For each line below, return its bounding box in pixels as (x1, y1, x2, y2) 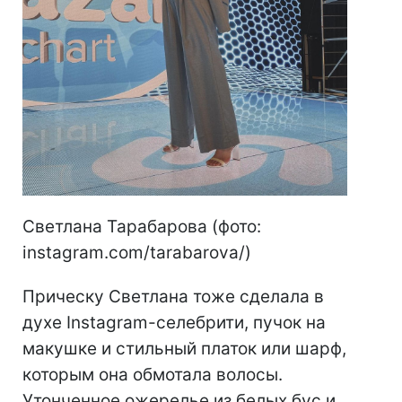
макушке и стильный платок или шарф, (22, 338, 346, 359)
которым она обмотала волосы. (22, 364, 283, 385)
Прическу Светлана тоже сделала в (22, 286, 324, 307)
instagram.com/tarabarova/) (22, 242, 251, 263)
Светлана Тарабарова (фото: (22, 216, 261, 237)
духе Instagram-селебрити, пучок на (22, 312, 326, 333)
